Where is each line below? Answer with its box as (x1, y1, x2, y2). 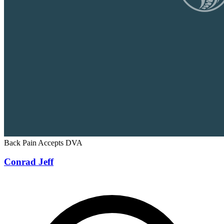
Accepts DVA (38, 138, 82, 147)
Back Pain (4, 138, 38, 147)
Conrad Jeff (4, 156, 53, 167)
